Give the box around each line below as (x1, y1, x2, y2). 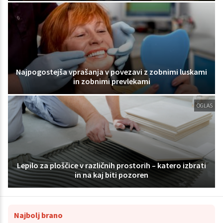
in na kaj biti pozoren (75, 170, 148, 180)
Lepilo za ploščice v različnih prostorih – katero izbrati (17, 160, 206, 171)
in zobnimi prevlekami (73, 76, 150, 87)
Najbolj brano (14, 210, 63, 221)
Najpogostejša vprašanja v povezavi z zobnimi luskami (16, 67, 207, 77)
